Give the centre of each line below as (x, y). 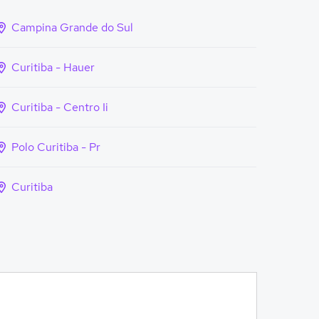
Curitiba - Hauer (53, 67)
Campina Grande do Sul (72, 27)
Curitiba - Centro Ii (60, 107)
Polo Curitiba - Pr (56, 147)
